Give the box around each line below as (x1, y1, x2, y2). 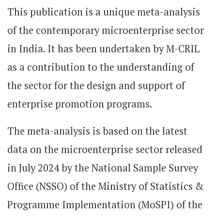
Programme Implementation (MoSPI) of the (7, 198, 202, 211)
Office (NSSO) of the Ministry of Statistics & (7, 180, 203, 193)
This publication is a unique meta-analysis (7, 5, 200, 18)
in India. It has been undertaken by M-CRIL (7, 42, 200, 55)
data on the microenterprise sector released (7, 143, 202, 156)
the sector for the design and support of (7, 79, 185, 92)
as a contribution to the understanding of (7, 61, 194, 74)
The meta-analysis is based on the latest (7, 124, 187, 138)
